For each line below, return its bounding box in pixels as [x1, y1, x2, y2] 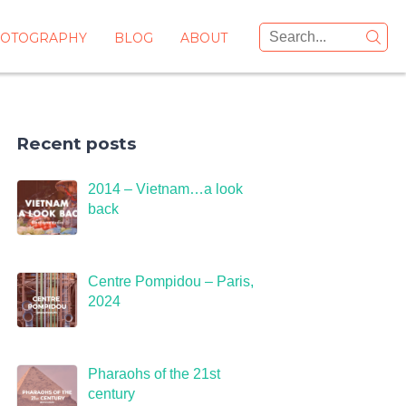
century [87, 386, 135, 401]
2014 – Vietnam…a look [87, 181, 243, 197]
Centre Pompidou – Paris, [87, 274, 254, 289]
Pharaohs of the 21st [87, 366, 220, 382]
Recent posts [16, 133, 136, 154]
